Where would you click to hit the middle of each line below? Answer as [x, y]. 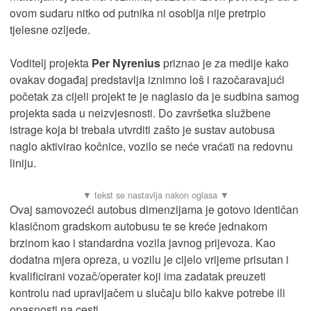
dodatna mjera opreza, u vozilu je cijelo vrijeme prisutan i [149, 259]
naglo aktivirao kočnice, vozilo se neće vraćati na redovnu [151, 146]
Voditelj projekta [51, 62]
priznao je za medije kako [225, 62]
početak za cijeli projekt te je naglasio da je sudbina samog [154, 96]
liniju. [23, 162]
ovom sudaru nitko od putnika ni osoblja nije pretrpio [138, 12]
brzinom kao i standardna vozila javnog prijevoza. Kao [143, 242]
